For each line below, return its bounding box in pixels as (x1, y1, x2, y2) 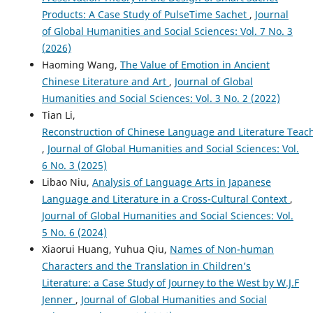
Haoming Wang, (41, 57, 120, 71)
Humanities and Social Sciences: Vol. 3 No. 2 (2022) (41, 91, 280, 105)
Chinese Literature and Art (41, 74, 169, 88)
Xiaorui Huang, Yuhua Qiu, (41, 242, 170, 256)
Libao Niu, (41, 175, 92, 189)
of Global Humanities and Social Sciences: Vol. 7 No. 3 (41, 24, 293, 38)
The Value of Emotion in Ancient (119, 57, 270, 71)
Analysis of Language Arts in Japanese (92, 175, 271, 189)
